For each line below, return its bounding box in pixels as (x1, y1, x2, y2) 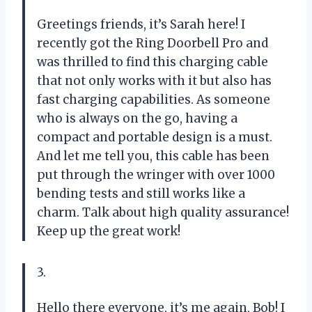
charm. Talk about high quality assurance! (37, 204, 289, 220)
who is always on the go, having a (37, 110, 237, 126)
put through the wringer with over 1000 (37, 166, 275, 182)
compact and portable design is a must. (37, 129, 272, 145)
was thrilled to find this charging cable (37, 54, 268, 70)
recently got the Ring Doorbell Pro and (37, 35, 268, 51)
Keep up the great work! (37, 223, 180, 239)
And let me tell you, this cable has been (37, 148, 270, 164)
